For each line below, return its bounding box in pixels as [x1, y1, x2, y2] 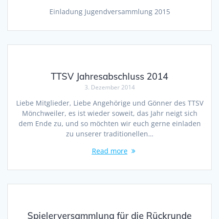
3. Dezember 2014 [84, 83, 135, 92]
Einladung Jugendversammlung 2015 [49, 7, 170, 17]
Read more [91, 146, 128, 156]
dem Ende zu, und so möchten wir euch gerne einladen [18, 119, 201, 129]
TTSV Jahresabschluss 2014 [51, 71, 168, 83]
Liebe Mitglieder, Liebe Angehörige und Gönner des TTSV [16, 98, 203, 108]
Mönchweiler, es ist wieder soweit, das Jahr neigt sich [22, 109, 197, 118]
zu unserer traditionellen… [66, 129, 153, 139]
